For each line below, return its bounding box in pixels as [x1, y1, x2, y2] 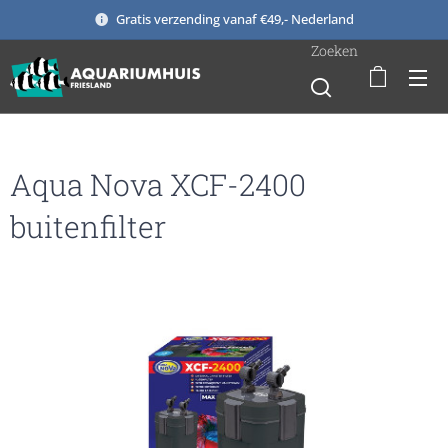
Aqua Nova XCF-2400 [10, 165, 306, 204]
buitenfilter [10, 207, 166, 246]
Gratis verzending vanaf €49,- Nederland [116, 9, 354, 28]
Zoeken [311, 41, 358, 60]
